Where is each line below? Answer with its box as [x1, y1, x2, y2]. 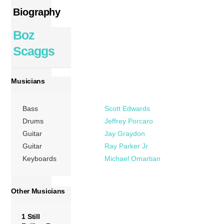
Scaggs [13, 43, 54, 58]
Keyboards [22, 154, 57, 163]
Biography [13, 6, 60, 18]
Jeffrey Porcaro [104, 117, 153, 125]
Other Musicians [11, 187, 65, 195]
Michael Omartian [104, 154, 161, 163]
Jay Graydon [104, 129, 145, 138]
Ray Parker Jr [104, 142, 148, 150]
